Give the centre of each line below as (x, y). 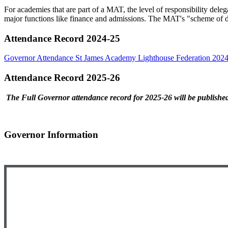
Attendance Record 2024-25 (62, 38)
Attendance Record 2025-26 (62, 78)
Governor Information (51, 134)
